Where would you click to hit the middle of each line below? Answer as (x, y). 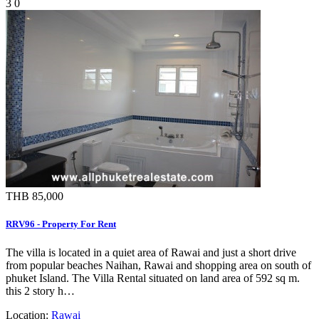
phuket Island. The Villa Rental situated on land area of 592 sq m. (153, 278)
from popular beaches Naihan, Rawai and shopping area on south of (158, 265)
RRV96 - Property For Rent (61, 224)
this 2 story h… (40, 291)
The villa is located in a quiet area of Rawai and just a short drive (151, 252)
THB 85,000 (35, 197)
